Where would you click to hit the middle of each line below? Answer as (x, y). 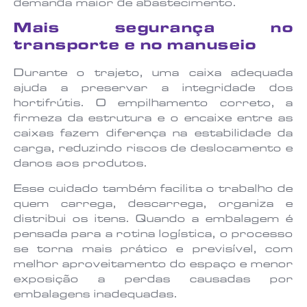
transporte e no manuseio (135, 47)
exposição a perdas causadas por (153, 280)
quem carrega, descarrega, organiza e (153, 205)
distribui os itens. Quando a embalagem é (153, 220)
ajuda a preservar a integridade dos (153, 89)
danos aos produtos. (81, 165)
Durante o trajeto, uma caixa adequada (153, 74)
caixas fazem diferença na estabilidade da (153, 135)
